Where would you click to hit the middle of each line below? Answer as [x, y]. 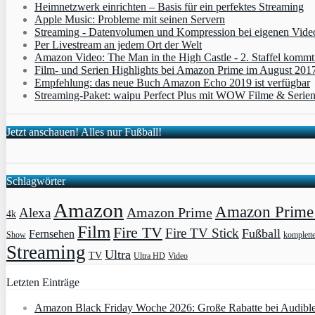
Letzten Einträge [43, 283]
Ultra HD [149, 256]
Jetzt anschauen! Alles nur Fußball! [84, 132]
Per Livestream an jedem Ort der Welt [118, 45]
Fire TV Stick [202, 233]
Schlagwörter [36, 181]
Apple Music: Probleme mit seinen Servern [130, 20]
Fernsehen [52, 234]
